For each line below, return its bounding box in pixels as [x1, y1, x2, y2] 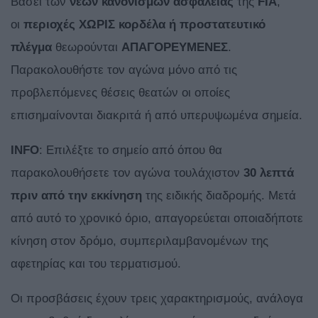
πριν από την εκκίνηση [11, 189, 142, 203]
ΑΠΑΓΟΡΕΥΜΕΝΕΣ [121, 40, 228, 55]
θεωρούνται [52, 40, 121, 55]
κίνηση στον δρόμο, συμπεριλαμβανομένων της [11, 234, 268, 248]
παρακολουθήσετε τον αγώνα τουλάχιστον [11, 166, 243, 180]
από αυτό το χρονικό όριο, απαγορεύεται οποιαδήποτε [11, 212, 303, 226]
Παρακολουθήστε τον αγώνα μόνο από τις [11, 63, 237, 77]
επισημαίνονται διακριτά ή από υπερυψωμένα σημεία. [11, 109, 302, 123]
